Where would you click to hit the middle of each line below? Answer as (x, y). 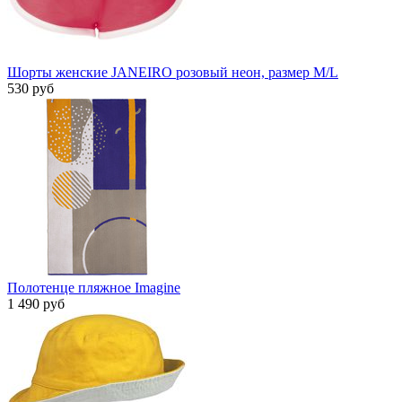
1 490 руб (36, 304)
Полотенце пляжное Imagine (94, 288)
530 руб (31, 89)
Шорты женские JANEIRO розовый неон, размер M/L (173, 73)
